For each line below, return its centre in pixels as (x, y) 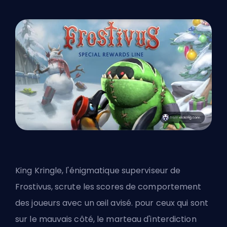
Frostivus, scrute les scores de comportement (108, 187)
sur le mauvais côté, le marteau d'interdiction (106, 219)
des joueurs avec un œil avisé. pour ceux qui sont (112, 203)
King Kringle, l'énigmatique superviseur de (98, 171)
